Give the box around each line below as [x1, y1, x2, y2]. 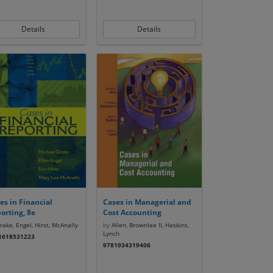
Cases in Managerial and [102, 197, 191, 207]
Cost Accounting [102, 207, 161, 218]
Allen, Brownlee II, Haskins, [109, 221, 189, 229]
